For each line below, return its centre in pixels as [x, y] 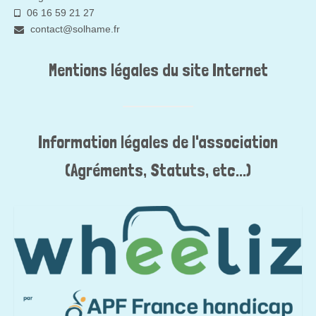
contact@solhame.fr [74, 29]
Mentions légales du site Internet [158, 70]
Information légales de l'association [158, 142]
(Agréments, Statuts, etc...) [158, 170]
